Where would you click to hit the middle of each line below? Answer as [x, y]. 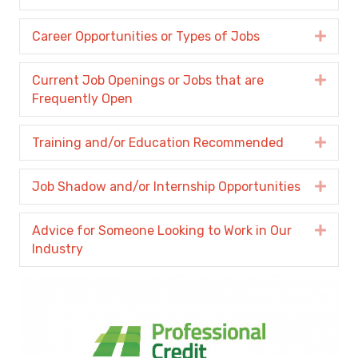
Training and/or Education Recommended [158, 143]
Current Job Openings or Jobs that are [148, 81]
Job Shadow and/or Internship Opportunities [166, 187]
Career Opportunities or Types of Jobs [146, 37]
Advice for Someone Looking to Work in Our [162, 231]
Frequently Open [82, 99]
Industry [58, 249]
